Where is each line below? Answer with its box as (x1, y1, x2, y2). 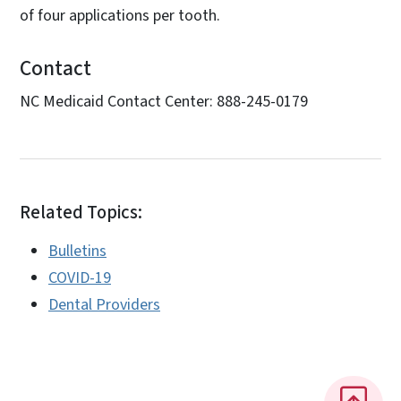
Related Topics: (20, 199, 142, 226)
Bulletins (48, 239, 107, 262)
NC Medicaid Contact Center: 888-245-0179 (20, 90, 308, 113)
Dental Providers (48, 293, 160, 316)
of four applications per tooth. (20, 4, 220, 27)
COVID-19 (48, 266, 111, 289)
